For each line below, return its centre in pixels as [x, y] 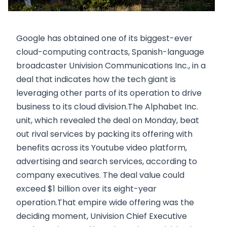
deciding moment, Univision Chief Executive [102, 216]
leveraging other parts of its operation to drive [109, 93]
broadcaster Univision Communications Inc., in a [111, 66]
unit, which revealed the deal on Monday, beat [108, 121]
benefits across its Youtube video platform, [102, 148]
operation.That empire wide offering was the [105, 203]
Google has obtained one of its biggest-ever [104, 39]
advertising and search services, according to [107, 162]
